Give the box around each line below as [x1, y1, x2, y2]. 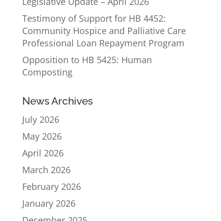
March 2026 [22, 164, 71, 176]
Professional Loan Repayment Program [22, 37, 184, 49]
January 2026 [22, 197, 75, 210]
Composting [22, 66, 73, 78]
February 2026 [22, 181, 81, 193]
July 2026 [22, 113, 59, 126]
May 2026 [22, 130, 62, 143]
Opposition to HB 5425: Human [22, 54, 152, 66]
